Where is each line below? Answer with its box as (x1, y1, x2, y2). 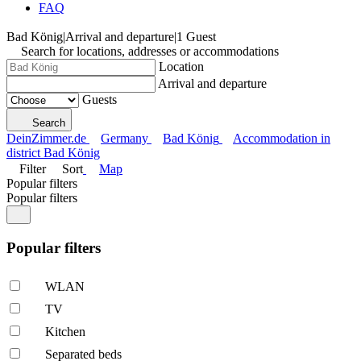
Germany (101, 131, 148, 145)
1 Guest (176, 30, 216, 44)
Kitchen (45, 325, 85, 339)
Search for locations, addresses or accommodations (21, 44, 279, 58)
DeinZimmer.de (6, 131, 86, 145)
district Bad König (6, 146, 100, 160)
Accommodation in (233, 131, 330, 145)
